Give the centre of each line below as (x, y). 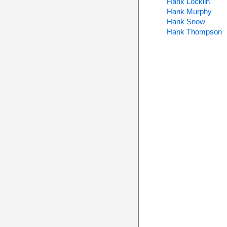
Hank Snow (186, 22)
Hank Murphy (189, 11)
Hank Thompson (194, 32)
